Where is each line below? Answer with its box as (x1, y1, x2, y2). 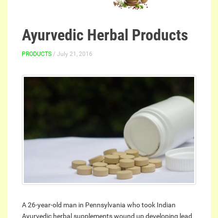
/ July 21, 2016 (52, 51, 92, 58)
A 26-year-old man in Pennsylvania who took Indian (22, 201, 176, 209)
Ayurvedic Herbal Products (22, 26, 188, 45)
